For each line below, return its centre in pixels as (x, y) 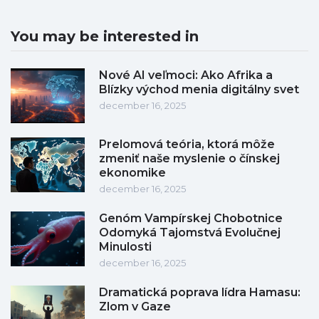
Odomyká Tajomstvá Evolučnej (190, 233)
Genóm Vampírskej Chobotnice (191, 219)
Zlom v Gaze (135, 307)
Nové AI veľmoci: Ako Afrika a (186, 75)
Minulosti (125, 247)
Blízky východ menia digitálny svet (199, 90)
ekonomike (132, 173)
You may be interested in (105, 37)
